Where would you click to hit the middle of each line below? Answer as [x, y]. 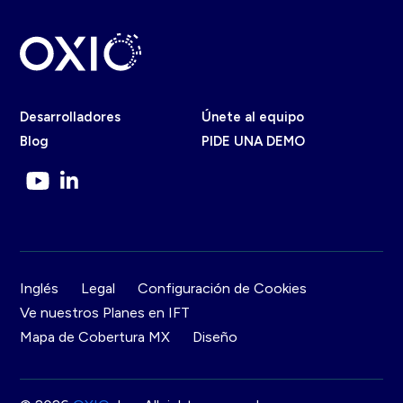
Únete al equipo [253, 117]
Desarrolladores [71, 117]
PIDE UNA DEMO [253, 141]
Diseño [215, 337]
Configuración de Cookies [223, 288]
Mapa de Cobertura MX [95, 337]
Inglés [40, 288]
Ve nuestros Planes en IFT [105, 313]
